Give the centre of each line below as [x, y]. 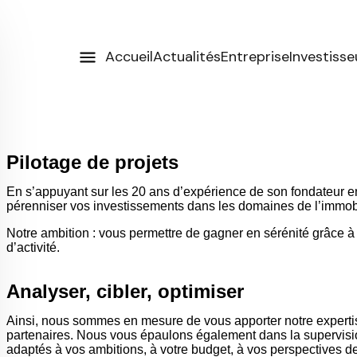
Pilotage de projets [92, 162]
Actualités [187, 57]
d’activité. [33, 247]
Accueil [129, 57]
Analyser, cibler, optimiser [125, 291]
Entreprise [255, 57]
